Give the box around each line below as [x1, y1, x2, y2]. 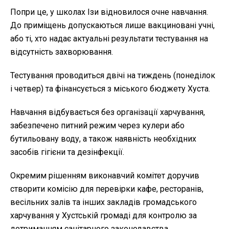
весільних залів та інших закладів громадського [10, 197, 197, 208]
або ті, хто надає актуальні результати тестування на [10, 34, 208, 44]
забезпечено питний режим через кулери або [10, 121, 185, 131]
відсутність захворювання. [10, 47, 113, 57]
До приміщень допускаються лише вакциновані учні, [10, 20, 215, 31]
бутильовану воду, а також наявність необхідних [10, 134, 196, 144]
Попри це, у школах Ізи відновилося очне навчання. [10, 7, 208, 17]
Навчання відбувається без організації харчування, [10, 107, 205, 118]
